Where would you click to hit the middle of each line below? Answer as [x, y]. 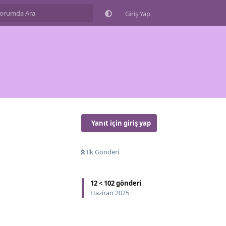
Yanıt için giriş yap [121, 123]
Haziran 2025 [110, 192]
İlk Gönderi [103, 152]
